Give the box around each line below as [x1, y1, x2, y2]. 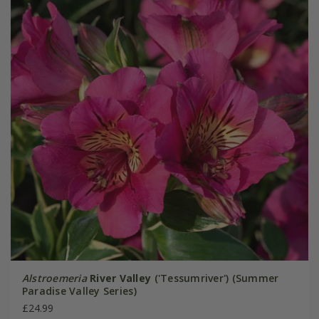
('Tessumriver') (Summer [151, 271, 279, 285]
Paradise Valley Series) [21, 283, 137, 298]
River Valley [90, 271, 152, 285]
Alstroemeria [21, 271, 87, 285]
